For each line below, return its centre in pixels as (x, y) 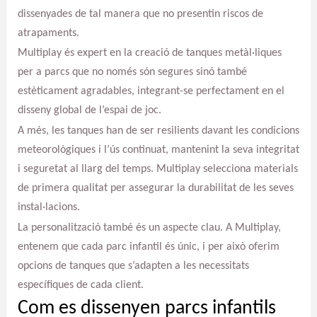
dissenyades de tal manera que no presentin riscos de (140, 14)
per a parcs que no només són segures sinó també (132, 73)
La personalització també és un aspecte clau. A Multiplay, (149, 227)
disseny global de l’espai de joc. (89, 111)
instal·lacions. (48, 208)
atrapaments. (48, 33)
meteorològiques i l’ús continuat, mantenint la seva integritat (158, 150)
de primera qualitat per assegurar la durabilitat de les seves (155, 189)
